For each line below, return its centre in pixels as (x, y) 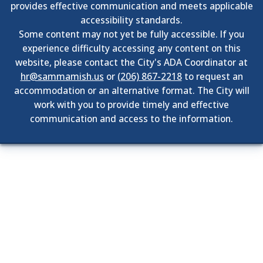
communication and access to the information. (131, 119)
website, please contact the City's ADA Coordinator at (131, 62)
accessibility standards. (131, 20)
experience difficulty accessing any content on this (131, 48)
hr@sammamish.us (62, 76)
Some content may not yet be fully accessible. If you (131, 34)
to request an (212, 76)
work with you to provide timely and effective (131, 104)
